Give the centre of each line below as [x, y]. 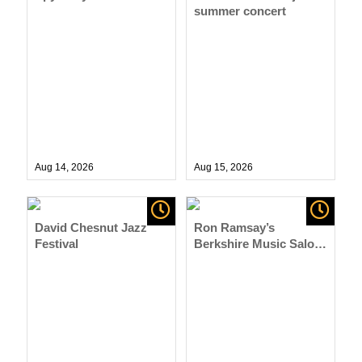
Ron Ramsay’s [234, 227]
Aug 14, [53, 167]
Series [211, 259]
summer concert [240, 11]
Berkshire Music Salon [257, 243]
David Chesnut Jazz [91, 227]
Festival [57, 243]
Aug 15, [212, 167]
